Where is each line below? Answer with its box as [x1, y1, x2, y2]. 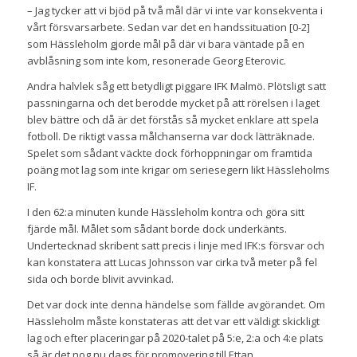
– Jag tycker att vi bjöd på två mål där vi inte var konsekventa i [26, 2, 323, 18]
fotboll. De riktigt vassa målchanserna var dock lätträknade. [26, 128, 315, 143]
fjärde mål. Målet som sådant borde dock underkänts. [26, 221, 287, 236]
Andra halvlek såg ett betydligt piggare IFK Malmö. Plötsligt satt [26, 78, 326, 93]
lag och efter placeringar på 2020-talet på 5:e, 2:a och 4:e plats [26, 330, 324, 345]
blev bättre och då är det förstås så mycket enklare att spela [26, 112, 319, 127]
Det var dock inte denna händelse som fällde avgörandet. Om [26, 296, 325, 312]
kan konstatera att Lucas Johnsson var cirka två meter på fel [26, 254, 317, 269]
